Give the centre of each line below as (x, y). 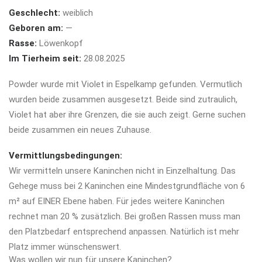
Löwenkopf (60, 43)
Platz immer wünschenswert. (65, 247)
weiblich (77, 13)
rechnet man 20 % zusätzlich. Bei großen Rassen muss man (125, 216)
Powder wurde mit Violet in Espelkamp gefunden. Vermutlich (125, 84)
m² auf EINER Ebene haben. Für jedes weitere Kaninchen (117, 201)
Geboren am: (37, 28)
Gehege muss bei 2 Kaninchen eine (77, 186)
